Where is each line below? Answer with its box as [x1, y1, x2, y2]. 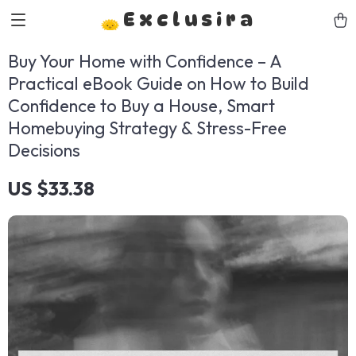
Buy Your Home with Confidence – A [8, 50, 281, 72]
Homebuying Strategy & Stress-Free [8, 117, 287, 139]
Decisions [8, 139, 80, 161]
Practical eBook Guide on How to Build [8, 72, 309, 95]
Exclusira [123, 8, 257, 31]
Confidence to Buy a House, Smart [8, 95, 275, 117]
